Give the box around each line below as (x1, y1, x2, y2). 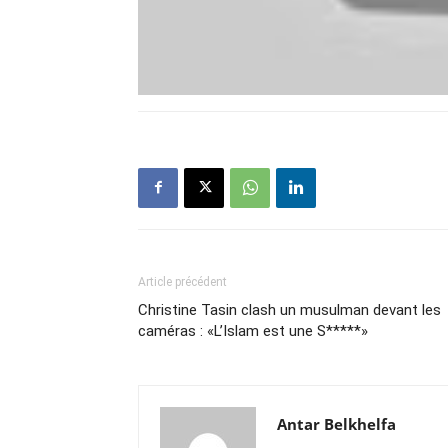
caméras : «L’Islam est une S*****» (138, 321, 368, 340)
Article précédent (138, 274, 227, 289)
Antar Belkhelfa (277, 413, 396, 434)
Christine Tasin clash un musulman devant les (138, 300, 441, 319)
